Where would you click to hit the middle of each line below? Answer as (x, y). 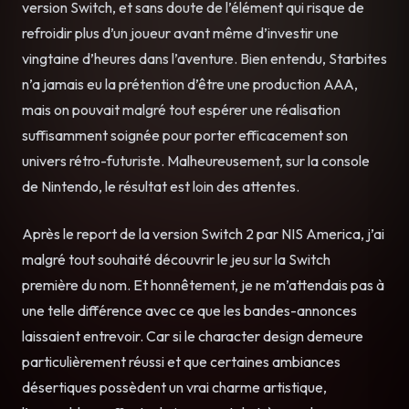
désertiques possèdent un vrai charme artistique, (174, 387)
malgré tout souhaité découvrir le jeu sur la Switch (176, 259)
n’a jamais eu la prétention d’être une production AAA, (190, 84)
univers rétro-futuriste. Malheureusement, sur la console (196, 160)
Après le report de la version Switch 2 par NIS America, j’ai (203, 233)
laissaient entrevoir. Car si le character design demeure (193, 336)
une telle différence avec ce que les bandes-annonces (189, 310)
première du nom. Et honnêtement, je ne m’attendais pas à (203, 284)
